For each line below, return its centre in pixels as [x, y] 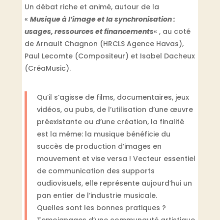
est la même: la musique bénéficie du [103, 134]
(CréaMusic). [47, 68]
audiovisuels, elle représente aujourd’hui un [114, 183]
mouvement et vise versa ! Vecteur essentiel [116, 158]
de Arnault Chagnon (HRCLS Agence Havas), [104, 43]
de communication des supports [96, 171]
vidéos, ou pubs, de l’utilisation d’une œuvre [115, 109]
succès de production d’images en [99, 146]
